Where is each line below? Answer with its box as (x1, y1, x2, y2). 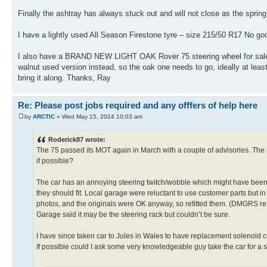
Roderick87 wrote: (48, 136, 105, 144)
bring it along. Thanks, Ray (18, 73, 111, 82)
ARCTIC (33, 113, 55, 120)
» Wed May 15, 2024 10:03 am (55, 113, 142, 120)
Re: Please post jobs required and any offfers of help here (18, 100, 257, 110)
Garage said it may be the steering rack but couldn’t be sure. (36, 210, 230, 219)
